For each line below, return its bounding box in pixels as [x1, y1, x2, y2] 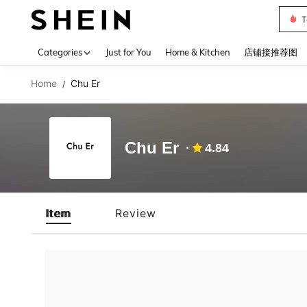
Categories [38, 47, 82, 58]
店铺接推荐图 [244, 47, 297, 58]
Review [115, 206, 156, 220]
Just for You [106, 47, 151, 58]
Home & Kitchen [165, 47, 230, 58]
